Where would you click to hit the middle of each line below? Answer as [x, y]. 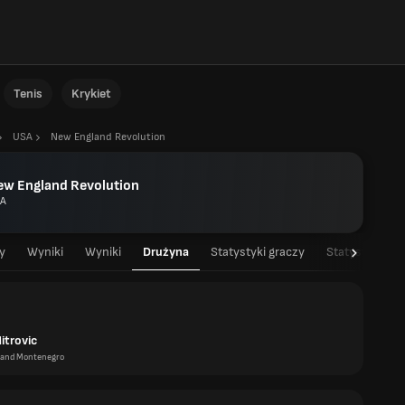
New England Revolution [108, 137]
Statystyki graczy [258, 252]
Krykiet [91, 94]
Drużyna [166, 252]
